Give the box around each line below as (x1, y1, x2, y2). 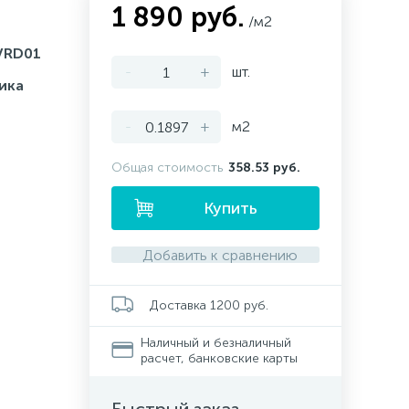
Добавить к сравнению (142, 246, 298, 264)
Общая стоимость (111, 160, 223, 175)
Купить (204, 198, 257, 218)
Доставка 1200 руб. (150, 297, 268, 313)
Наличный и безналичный (140, 335, 291, 351)
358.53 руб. (228, 160, 300, 175)
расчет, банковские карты (140, 351, 298, 366)
